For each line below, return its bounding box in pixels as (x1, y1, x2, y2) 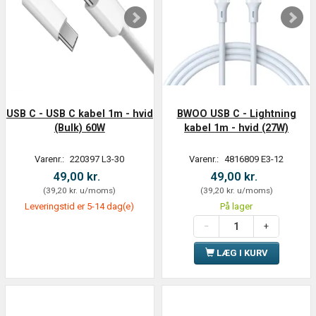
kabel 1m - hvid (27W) (184, 121, 289, 133)
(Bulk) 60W (54, 121, 105, 133)
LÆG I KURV (216, 247, 268, 258)
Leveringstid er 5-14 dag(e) (25, 200, 135, 212)
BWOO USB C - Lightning (176, 107, 296, 119)
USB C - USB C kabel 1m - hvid (6, 107, 153, 119)
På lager (220, 200, 253, 212)
